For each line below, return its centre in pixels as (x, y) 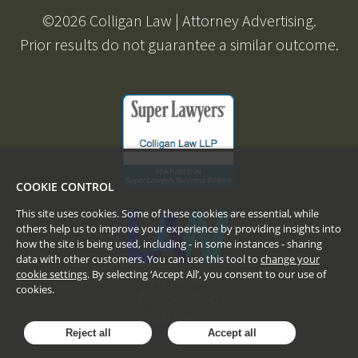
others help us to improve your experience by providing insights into (179, 229)
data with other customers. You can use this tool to (138, 259)
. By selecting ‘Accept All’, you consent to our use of (207, 274)
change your (290, 259)
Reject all (88, 333)
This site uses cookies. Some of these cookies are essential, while (167, 213)
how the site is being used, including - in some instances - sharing (169, 244)
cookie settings (52, 274)
